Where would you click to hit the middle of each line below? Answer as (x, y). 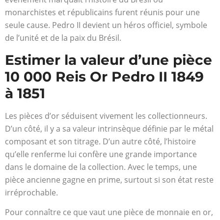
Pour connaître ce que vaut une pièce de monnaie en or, (109, 212)
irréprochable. (31, 192)
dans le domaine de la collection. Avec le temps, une (101, 167)
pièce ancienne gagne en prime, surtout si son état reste (109, 179)
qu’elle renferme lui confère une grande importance (101, 154)
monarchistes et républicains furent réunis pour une (102, 13)
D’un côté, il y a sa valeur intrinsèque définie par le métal (109, 128)
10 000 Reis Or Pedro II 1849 (104, 76)
